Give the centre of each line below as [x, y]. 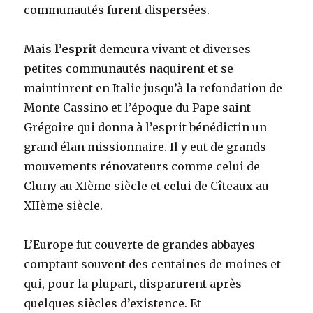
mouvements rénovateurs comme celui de [142, 167]
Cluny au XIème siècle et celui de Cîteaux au [147, 186]
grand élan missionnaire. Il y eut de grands [145, 147]
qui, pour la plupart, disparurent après [133, 284]
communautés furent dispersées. [117, 10]
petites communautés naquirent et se [129, 69]
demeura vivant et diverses [174, 49]
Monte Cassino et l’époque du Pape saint [138, 108]
